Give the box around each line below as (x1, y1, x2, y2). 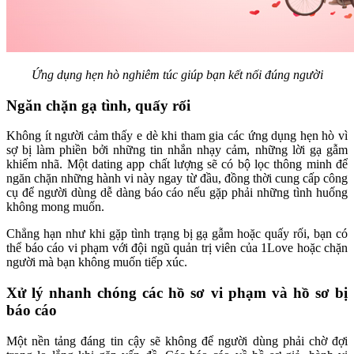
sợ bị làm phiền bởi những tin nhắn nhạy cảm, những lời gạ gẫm (6, 143, 348, 157)
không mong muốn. (6, 200, 104, 214)
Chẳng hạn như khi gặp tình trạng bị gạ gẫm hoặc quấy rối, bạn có (6, 227, 348, 241)
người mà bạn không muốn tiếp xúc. (6, 255, 187, 269)
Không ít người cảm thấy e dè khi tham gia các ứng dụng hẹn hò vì (6, 129, 348, 143)
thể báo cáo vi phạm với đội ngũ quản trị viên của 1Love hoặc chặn (6, 241, 348, 255)
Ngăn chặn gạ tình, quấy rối (6, 96, 190, 114)
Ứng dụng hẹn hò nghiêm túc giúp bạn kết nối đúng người (31, 67, 323, 81)
